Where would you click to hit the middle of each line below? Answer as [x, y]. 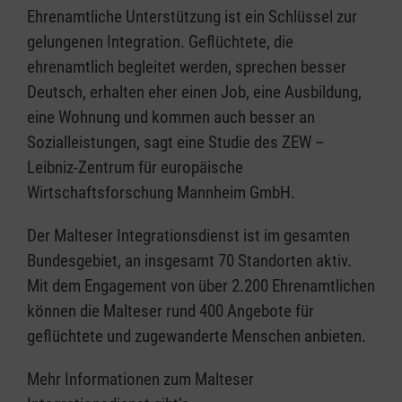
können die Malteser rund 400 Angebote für [170, 311]
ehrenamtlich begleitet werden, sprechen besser [187, 67]
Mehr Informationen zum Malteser [140, 380]
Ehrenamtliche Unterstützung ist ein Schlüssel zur [192, 17]
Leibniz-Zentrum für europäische [135, 168]
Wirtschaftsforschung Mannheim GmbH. [161, 193]
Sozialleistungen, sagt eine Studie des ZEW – [176, 143]
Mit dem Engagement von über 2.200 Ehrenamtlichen [201, 286]
